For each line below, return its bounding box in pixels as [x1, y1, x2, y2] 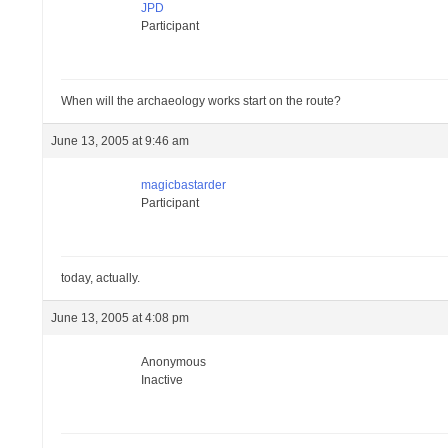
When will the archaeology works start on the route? [61, 94, 342, 108]
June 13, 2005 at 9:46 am [51, 134, 190, 148]
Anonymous [141, 355, 207, 369]
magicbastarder [141, 178, 227, 192]
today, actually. [61, 271, 141, 285]
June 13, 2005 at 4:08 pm [51, 311, 190, 325]
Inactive [141, 373, 184, 387]
